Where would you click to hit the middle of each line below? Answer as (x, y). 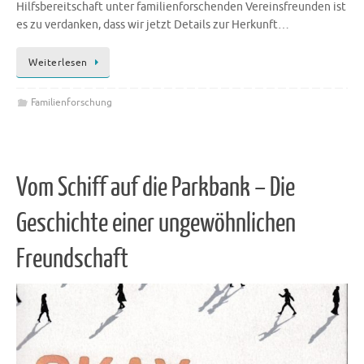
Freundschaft (72, 259)
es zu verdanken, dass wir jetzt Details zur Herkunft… (153, 24)
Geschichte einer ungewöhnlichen (156, 223)
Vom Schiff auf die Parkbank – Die (156, 187)
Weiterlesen (58, 63)
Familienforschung (71, 103)
